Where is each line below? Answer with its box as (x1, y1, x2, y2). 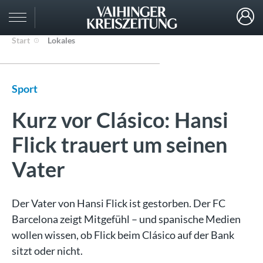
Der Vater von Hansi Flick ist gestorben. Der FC (12, 197, 225, 210)
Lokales (48, 35, 75, 45)
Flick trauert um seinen (12, 131, 227, 157)
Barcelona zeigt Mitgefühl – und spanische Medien (12, 213, 241, 225)
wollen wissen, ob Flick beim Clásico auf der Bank (12, 228, 234, 241)
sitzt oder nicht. (12, 244, 83, 257)
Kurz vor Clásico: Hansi (12, 107, 228, 133)
